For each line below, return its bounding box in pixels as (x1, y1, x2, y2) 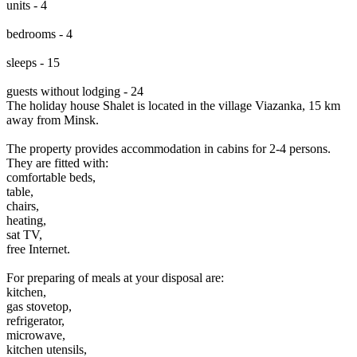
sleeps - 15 (6, 55, 60, 69)
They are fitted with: (6, 155, 108, 170)
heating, (6, 213, 46, 227)
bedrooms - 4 (6, 26, 73, 41)
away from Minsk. (6, 112, 99, 127)
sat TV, (6, 227, 42, 241)
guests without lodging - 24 (6, 84, 143, 98)
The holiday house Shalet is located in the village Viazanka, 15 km (6, 98, 340, 112)
